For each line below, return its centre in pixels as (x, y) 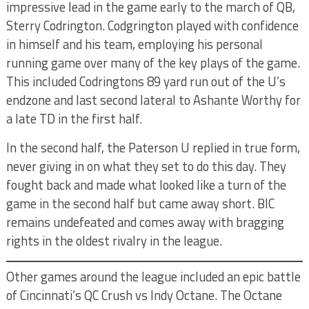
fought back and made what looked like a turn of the (146, 185)
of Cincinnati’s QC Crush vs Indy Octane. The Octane (144, 295)
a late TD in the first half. (74, 119)
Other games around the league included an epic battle (153, 277)
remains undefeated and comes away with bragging (145, 222)
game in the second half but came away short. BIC (140, 203)
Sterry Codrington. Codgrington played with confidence (152, 26)
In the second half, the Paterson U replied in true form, (153, 148)
